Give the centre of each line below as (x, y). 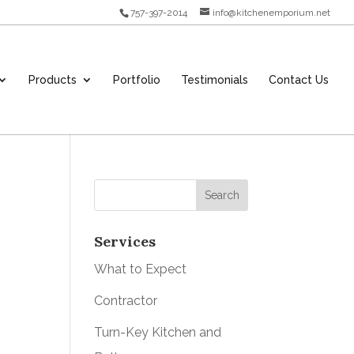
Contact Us (299, 79)
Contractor (126, 301)
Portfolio (137, 79)
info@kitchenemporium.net (271, 13)
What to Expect (141, 269)
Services (125, 241)
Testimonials (215, 79)
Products (53, 79)
